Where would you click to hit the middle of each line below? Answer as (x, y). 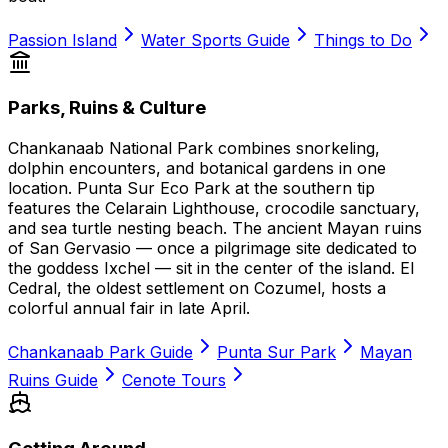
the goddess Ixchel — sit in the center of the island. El (211, 268)
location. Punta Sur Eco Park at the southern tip (191, 188)
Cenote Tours (174, 380)
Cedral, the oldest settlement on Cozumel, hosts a (197, 288)
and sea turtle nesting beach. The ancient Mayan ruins (215, 228)
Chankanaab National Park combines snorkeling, (194, 148)
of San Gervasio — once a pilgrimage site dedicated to (212, 248)
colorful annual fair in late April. (129, 308)
